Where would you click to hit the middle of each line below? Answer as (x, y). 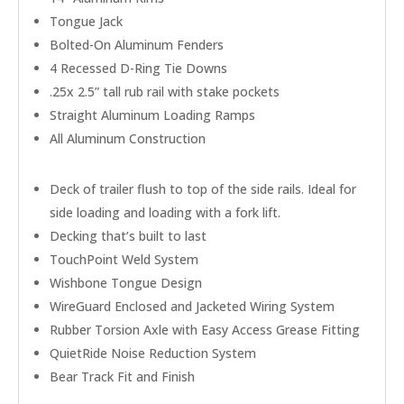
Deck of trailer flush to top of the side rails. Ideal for (203, 188)
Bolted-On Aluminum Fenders (137, 44)
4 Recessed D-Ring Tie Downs (138, 68)
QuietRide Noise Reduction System (153, 353)
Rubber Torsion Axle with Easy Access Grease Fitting (205, 329)
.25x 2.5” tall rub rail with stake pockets (165, 91)
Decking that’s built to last (128, 235)
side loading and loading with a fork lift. (165, 212)
